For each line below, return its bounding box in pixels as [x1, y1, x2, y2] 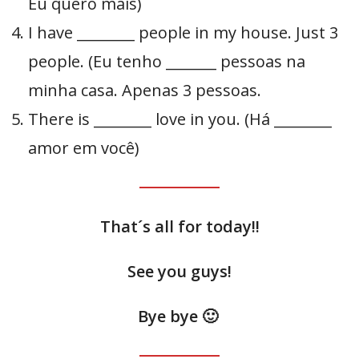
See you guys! [127, 260, 232, 283]
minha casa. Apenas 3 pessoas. [28, 79, 265, 102]
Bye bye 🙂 [137, 305, 222, 328]
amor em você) [28, 137, 143, 159]
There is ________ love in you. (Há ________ [28, 108, 332, 131]
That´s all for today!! [99, 216, 260, 238]
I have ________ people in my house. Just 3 [28, 22, 338, 44]
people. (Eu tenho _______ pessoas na [28, 50, 305, 73]
